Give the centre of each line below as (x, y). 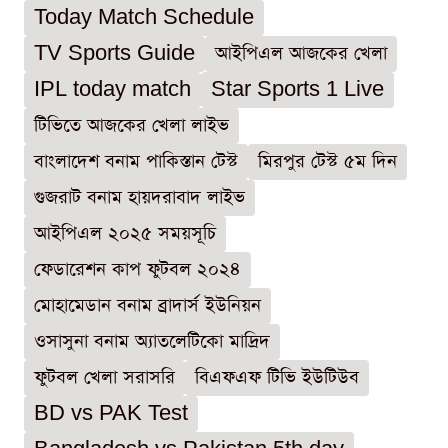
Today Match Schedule (144, 17)
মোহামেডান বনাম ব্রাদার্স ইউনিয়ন (147, 305)
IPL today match (112, 89)
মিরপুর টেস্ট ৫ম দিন (327, 161)
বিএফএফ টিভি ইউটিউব (277, 377)
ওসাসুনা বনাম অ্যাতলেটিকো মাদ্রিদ (152, 341)
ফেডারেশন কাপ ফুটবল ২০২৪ (137, 269)
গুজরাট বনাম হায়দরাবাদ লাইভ (139, 197)
